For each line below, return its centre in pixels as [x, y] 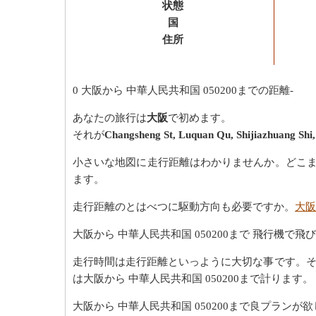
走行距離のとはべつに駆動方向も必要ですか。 [184, 206]
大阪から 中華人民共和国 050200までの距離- [187, 90]
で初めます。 [200, 117]
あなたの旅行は [110, 117]
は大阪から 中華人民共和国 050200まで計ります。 [193, 278]
